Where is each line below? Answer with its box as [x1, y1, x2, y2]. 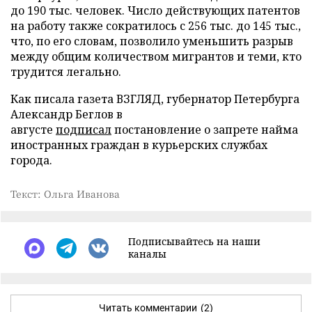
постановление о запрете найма [111, 122, 298, 137]
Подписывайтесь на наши [128, 235, 260, 248]
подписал [56, 122, 111, 137]
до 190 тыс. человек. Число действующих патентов [10, 3, 300, 18]
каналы [128, 247, 166, 260]
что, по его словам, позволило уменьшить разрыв [10, 33, 293, 49]
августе [10, 122, 56, 137]
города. [10, 153, 52, 168]
